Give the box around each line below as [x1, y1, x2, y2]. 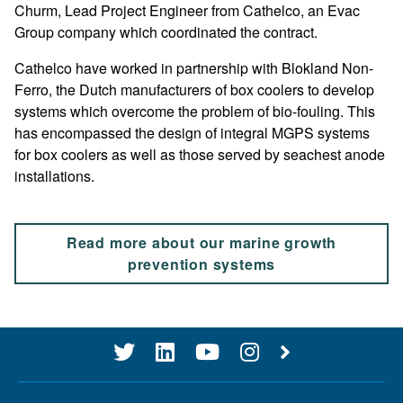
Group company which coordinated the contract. [14, 21, 318, 42]
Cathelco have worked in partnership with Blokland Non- [14, 57, 373, 78]
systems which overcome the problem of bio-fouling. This [14, 100, 375, 121]
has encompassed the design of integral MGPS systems [14, 121, 370, 143]
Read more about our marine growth [66, 231, 337, 253]
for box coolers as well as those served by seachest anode [14, 143, 385, 165]
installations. [14, 165, 94, 186]
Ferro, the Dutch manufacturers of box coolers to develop [14, 78, 374, 100]
